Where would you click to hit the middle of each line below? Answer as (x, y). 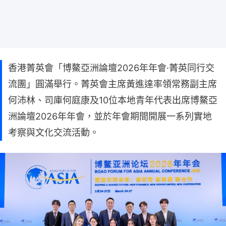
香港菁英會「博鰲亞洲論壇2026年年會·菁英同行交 (111, 68)
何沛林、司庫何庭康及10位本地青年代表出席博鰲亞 (113, 100)
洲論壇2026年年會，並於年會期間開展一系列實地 (110, 116)
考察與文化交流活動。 (53, 132)
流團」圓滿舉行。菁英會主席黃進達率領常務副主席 (112, 84)
